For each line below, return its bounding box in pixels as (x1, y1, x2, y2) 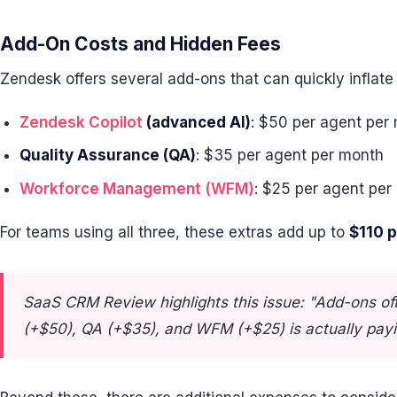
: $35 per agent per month (196, 146, 385, 165)
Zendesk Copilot (19, 113, 144, 131)
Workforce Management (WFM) (19, 179, 255, 198)
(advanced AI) (143, 113, 252, 131)
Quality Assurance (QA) (19, 146, 197, 165)
